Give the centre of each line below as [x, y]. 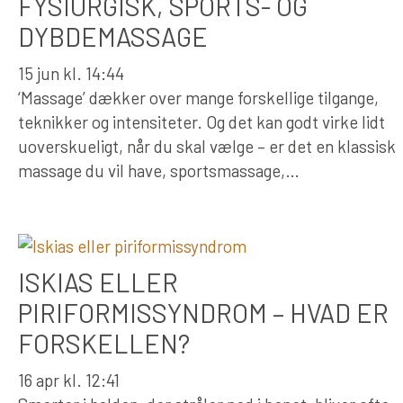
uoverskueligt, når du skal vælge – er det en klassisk [207, 146]
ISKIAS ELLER [98, 282]
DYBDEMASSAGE [113, 36]
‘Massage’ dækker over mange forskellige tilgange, [198, 97]
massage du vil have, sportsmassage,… [159, 170]
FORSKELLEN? [104, 343]
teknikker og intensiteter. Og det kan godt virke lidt [201, 121]
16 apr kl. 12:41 [69, 380]
